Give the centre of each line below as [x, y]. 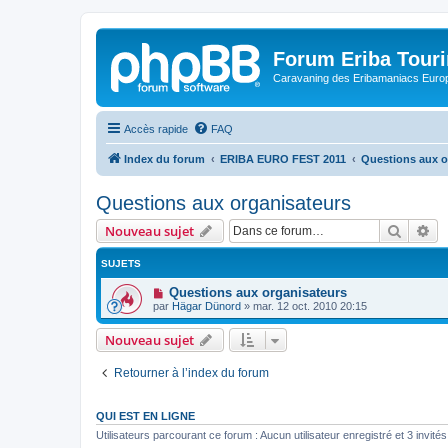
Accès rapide [156, 128]
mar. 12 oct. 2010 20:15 [310, 305]
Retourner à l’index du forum [191, 372]
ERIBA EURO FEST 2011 [283, 158]
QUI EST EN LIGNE [145, 415]
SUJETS [121, 263]
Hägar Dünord [206, 305]
